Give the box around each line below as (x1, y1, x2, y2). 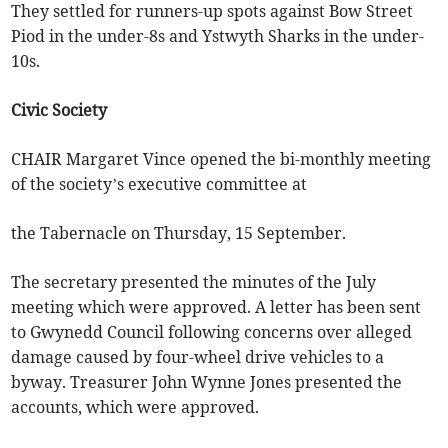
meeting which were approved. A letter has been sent (11, 297, 422, 318)
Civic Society (11, 100, 108, 121)
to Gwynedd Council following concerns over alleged (11, 322, 413, 343)
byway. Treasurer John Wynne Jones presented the (11, 372, 403, 393)
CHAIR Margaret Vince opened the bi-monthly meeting (11, 149, 432, 170)
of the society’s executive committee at (11, 174, 308, 195)
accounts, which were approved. (11, 397, 260, 418)
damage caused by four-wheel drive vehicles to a (11, 347, 385, 368)
